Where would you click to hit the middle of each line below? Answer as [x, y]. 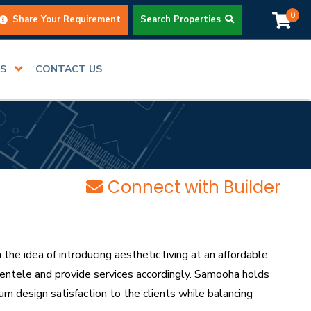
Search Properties [182, 19]
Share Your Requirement [65, 19]
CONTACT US [69, 69]
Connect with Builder [194, 187]
